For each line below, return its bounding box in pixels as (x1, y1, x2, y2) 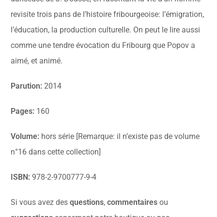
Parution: (11, 81, 43, 91)
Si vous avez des (11, 198, 70, 207)
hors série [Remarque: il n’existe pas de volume (39, 132, 200, 141)
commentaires (107, 198, 158, 207)
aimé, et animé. (11, 56, 63, 66)
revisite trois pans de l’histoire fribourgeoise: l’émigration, (11, 10, 204, 19)
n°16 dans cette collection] (11, 147, 101, 157)
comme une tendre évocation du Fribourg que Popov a (11, 41, 196, 50)
